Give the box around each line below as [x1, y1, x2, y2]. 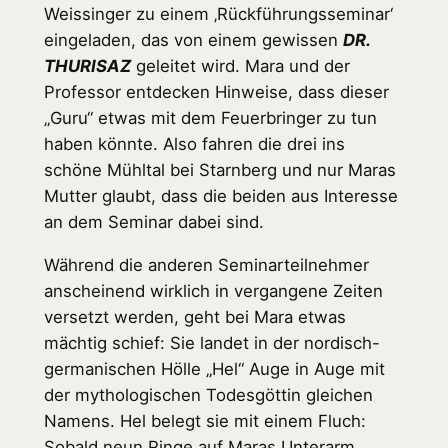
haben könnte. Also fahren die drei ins [43, 134, 345, 155]
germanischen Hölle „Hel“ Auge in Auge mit [43, 358, 385, 379]
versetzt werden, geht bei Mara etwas [43, 306, 346, 327]
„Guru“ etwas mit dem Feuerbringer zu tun [43, 108, 377, 129]
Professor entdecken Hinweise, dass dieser [43, 82, 389, 103]
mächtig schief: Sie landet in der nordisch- [43, 332, 380, 353]
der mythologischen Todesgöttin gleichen [43, 384, 373, 405]
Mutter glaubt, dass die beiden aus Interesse [43, 186, 398, 207]
